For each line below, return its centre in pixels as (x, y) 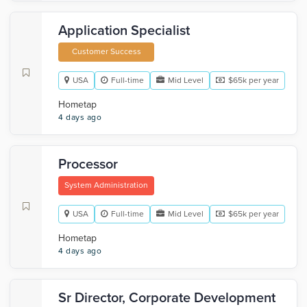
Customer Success (106, 51)
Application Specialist (124, 31)
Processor (88, 164)
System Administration (106, 185)
